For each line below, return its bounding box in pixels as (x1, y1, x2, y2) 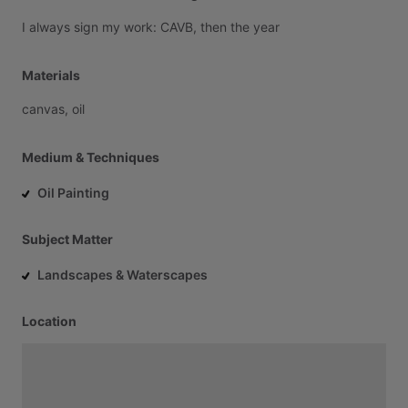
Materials (22, 67, 80, 83)
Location (22, 313, 76, 329)
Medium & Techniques (22, 149, 159, 165)
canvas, (22, 101, 68, 117)
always (29, 19, 70, 35)
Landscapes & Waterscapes (37, 267, 208, 282)
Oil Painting (37, 185, 109, 200)
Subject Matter (22, 231, 113, 247)
